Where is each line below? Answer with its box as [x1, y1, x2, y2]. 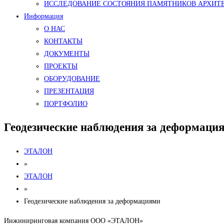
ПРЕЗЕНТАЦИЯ [44, 87, 94, 95]
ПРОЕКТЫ [44, 62, 77, 70]
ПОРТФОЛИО [44, 100, 87, 107]
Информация [24, 12, 63, 20]
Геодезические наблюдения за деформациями [24, 197, 160, 205]
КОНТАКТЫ [44, 37, 82, 45]
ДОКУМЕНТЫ [44, 50, 89, 57]
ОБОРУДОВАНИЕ [44, 75, 100, 82]
